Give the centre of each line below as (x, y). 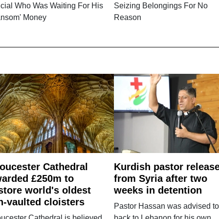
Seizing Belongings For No (161, 5)
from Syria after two (160, 178)
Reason (127, 17)
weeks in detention (158, 190)
